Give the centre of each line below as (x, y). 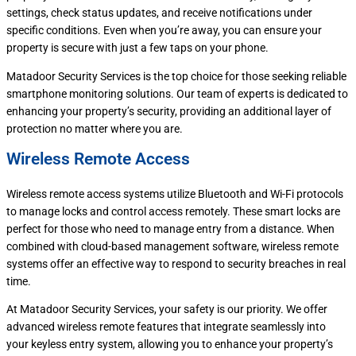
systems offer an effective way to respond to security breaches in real (176, 263)
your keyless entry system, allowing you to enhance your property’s (170, 344)
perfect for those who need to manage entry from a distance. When (170, 228)
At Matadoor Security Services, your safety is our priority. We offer (167, 310)
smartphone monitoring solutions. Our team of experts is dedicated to (177, 94)
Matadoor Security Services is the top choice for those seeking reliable (176, 77)
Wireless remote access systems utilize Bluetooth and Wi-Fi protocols (175, 193)
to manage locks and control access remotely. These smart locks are (173, 211)
